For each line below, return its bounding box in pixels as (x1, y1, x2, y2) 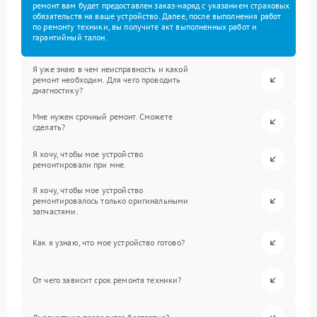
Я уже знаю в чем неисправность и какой (33, 64, 188, 74)
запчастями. (33, 206, 79, 217)
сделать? (33, 121, 66, 132)
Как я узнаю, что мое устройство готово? (33, 237, 185, 248)
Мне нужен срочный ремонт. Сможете (33, 110, 173, 122)
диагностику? (33, 85, 83, 96)
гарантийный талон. (33, 32, 108, 42)
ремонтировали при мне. (33, 158, 127, 170)
